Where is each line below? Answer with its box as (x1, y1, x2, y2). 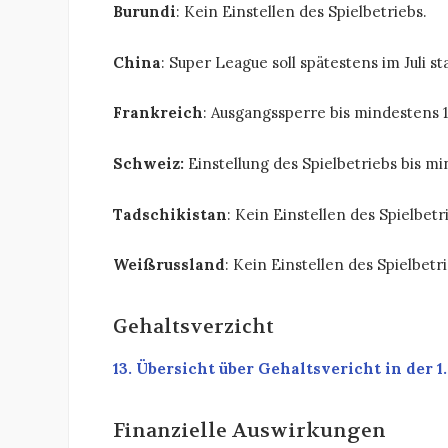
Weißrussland (113, 255, 225, 275)
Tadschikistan (113, 204, 227, 224)
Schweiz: (113, 153, 188, 173)
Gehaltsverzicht (113, 314, 274, 340)
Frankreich (113, 103, 203, 123)
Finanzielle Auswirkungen (113, 418, 386, 444)
